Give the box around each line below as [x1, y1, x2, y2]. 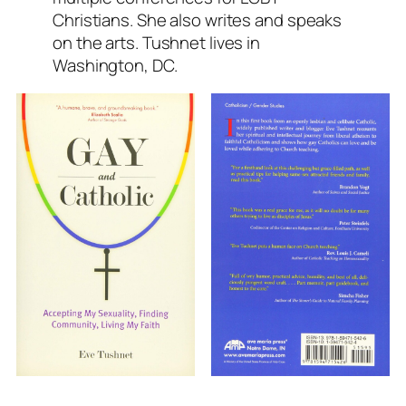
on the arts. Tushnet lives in [53, 30, 261, 54]
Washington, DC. [53, 53, 178, 77]
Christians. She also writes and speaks [53, 7, 343, 32]
